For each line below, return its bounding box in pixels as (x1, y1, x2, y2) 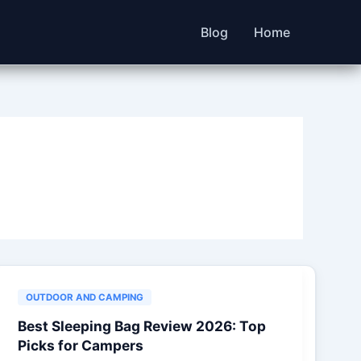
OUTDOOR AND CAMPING (26, 292, 144, 303)
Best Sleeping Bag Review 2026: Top (18, 317, 267, 334)
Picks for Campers (18, 336, 144, 354)
